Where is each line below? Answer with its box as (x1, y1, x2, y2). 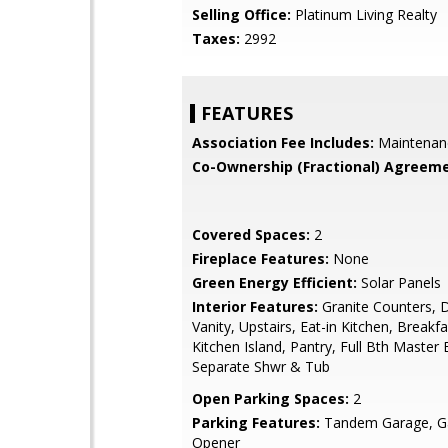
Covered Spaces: (192, 225, 310, 244)
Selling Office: (192, 5, 291, 24)
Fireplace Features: (192, 249, 329, 268)
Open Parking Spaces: (192, 389, 349, 408)
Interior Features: (192, 297, 318, 316)
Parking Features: (192, 413, 320, 432)
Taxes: (192, 29, 240, 48)
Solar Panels (357, 273, 441, 292)
